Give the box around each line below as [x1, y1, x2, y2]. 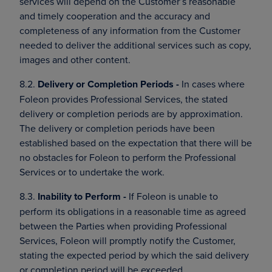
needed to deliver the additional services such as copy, [19, 38, 251, 52]
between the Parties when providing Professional [19, 219, 227, 233]
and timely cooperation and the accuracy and [19, 9, 210, 22]
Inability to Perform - [38, 189, 126, 203]
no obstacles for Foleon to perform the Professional [19, 151, 236, 164]
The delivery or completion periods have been [19, 121, 215, 135]
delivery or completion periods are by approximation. [19, 107, 243, 120]
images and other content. [19, 53, 131, 66]
